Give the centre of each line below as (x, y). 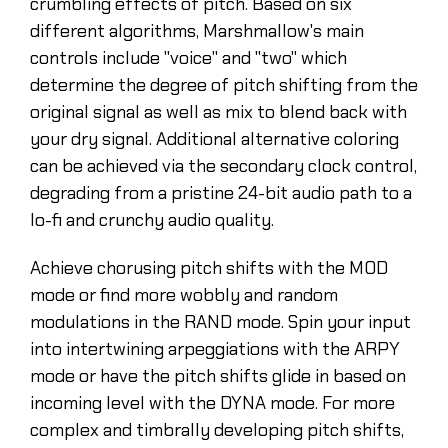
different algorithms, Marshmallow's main (197, 30)
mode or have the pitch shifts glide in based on (218, 375)
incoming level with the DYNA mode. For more (212, 402)
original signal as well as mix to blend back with (218, 111)
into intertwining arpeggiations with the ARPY (215, 348)
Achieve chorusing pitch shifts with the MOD (209, 267)
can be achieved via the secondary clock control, (223, 165)
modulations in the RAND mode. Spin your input (220, 321)
